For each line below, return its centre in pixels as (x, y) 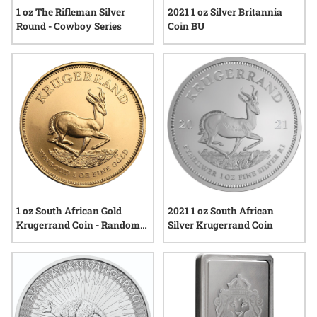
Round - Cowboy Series (69, 26)
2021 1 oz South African (221, 211)
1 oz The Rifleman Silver (71, 12)
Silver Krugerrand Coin (220, 225)
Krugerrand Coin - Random (78, 225)
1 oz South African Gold (69, 211)
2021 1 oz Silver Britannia (225, 12)
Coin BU (186, 26)
